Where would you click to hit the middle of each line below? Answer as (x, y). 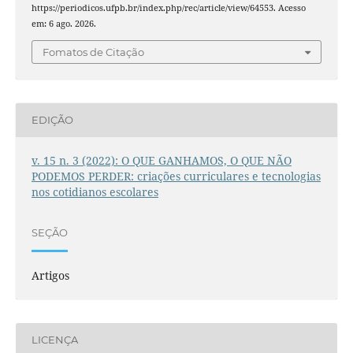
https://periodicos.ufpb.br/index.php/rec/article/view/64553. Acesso (168, 8)
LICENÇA (54, 340)
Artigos (50, 275)
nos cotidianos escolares (95, 191)
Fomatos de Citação (93, 52)
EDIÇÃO (52, 120)
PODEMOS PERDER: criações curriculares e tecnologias (176, 176)
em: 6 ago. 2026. (63, 24)
